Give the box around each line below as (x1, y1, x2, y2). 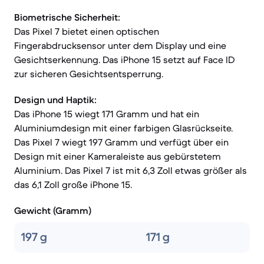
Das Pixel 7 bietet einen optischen (14, 25, 159, 37)
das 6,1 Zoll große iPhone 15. (14, 179, 132, 190)
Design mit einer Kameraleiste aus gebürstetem (14, 150, 221, 162)
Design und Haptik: (14, 94, 97, 105)
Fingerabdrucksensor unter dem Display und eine (14, 39, 226, 51)
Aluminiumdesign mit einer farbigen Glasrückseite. (14, 122, 233, 134)
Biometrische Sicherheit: (14, 11, 120, 23)
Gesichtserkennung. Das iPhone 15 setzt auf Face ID (14, 54, 235, 65)
